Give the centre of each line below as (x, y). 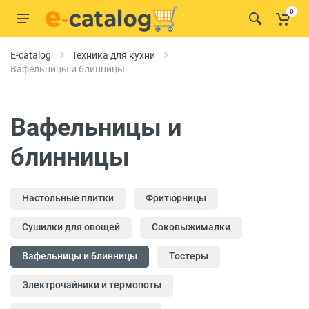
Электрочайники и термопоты (92, 285)
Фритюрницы (176, 198)
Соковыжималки (191, 227)
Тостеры (189, 256)
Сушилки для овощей (71, 227)
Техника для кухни (113, 55)
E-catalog (31, 55)
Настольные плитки (68, 198)
